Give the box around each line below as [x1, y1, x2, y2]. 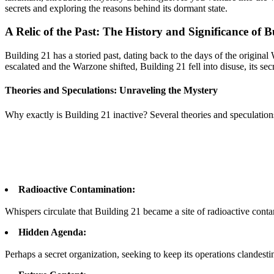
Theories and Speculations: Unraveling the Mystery [5, 85, 218, 96]
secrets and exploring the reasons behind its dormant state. [5, 2, 228, 13]
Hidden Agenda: [18, 226, 86, 237]
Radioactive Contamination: [18, 183, 135, 194]
